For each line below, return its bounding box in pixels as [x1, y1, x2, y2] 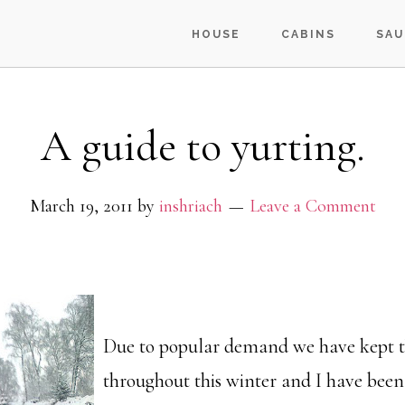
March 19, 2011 [29, 195, 133, 217]
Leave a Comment [249, 195, 376, 217]
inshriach [158, 195, 222, 217]
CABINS [281, 28, 335, 41]
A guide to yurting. [40, 120, 365, 173]
